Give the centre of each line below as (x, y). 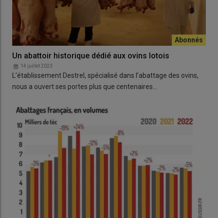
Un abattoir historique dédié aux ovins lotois (91, 56)
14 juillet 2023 (36, 66)
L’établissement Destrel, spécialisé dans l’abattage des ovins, (105, 76)
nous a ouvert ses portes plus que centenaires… (85, 87)
